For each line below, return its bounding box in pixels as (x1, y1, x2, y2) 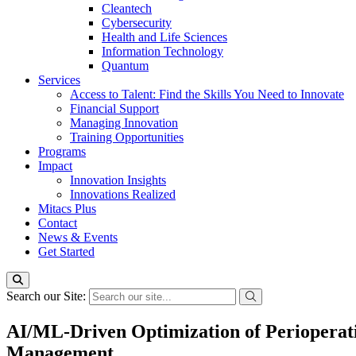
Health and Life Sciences (102, 30, 227, 44)
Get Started (38, 245, 95, 258)
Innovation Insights (70, 173, 166, 187)
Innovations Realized (70, 188, 176, 201)
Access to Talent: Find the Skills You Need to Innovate (70, 87, 344, 101)
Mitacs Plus (38, 202, 96, 215)
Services (38, 73, 80, 87)
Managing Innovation (70, 116, 178, 130)
